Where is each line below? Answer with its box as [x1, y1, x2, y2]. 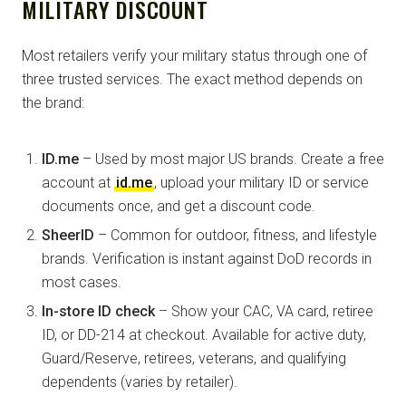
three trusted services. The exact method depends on [22, 70, 362, 88]
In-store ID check [42, 302, 155, 320]
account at [42, 173, 114, 191]
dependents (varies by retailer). [42, 372, 237, 391]
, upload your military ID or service [154, 173, 369, 191]
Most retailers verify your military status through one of [22, 46, 367, 64]
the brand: [22, 93, 84, 111]
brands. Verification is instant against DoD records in [42, 249, 372, 267]
